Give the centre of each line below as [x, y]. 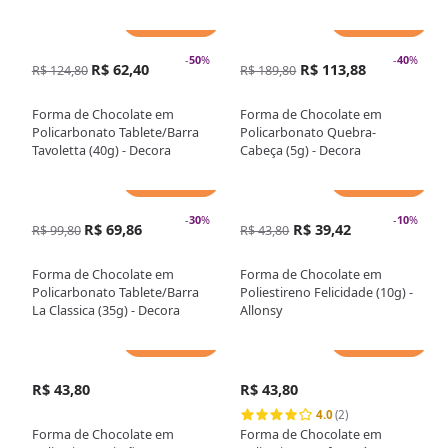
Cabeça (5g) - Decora [301, 149]
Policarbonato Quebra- [308, 131]
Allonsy [261, 310]
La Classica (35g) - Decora [105, 310]
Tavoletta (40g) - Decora [101, 149]
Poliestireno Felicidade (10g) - [327, 292]
